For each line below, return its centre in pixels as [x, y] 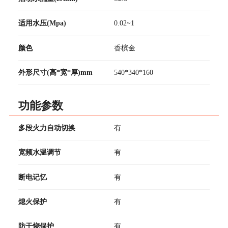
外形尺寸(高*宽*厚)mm [55, 72]
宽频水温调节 [39, 152]
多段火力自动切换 [47, 127]
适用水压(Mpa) [42, 23]
